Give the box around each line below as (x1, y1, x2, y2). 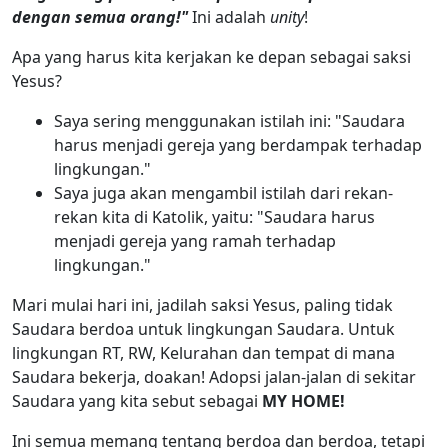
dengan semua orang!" (12, 5, 188, 28)
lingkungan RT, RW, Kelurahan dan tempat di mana (12, 341, 395, 364)
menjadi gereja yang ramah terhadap (53, 229, 336, 252)
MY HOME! (262, 389, 345, 412)
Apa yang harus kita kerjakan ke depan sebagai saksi (12, 45, 411, 68)
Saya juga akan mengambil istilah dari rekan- (53, 181, 393, 204)
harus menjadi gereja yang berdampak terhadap (53, 133, 422, 156)
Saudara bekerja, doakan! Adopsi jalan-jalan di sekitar (12, 365, 416, 388)
